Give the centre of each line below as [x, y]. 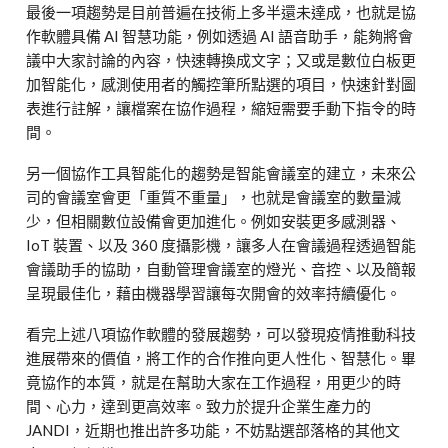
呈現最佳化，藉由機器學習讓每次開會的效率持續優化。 [214, 292]
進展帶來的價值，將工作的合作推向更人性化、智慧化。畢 [221, 357]
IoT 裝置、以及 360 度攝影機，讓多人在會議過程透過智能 [221, 244]
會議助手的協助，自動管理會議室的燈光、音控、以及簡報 [221, 268]
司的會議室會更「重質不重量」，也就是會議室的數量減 [214, 196]
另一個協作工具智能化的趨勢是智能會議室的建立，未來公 [221, 172]
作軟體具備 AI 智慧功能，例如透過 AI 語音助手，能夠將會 [220, 35]
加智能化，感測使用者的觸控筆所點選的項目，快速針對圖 [221, 83]
